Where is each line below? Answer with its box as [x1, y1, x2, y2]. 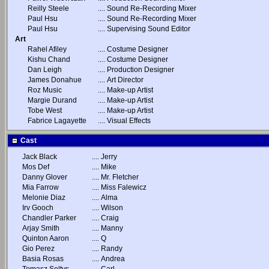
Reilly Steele [28, 4, 69, 13]
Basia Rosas [22, 255, 64, 263]
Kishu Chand [28, 55, 70, 64]
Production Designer [107, 65, 174, 74]
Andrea [101, 255, 125, 263]
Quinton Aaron [22, 234, 69, 243]
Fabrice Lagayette [28, 116, 86, 125]
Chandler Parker [22, 214, 76, 222]
